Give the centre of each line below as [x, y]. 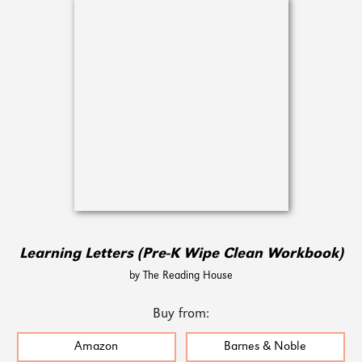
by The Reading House [181, 276]
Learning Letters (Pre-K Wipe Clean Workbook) [181, 255]
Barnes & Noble [265, 347]
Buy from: [181, 314]
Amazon [97, 347]
